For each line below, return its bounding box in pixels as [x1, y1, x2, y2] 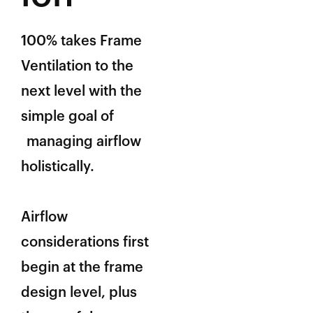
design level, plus [21, 285, 137, 300]
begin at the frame [21, 260, 143, 275]
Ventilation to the [21, 59, 133, 73]
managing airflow [26, 134, 141, 149]
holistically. [21, 159, 94, 174]
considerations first [21, 235, 149, 249]
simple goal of [21, 109, 114, 124]
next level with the [21, 84, 142, 99]
